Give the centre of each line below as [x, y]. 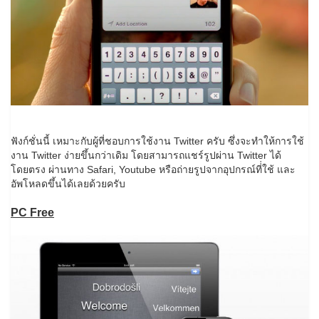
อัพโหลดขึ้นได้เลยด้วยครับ [68, 183]
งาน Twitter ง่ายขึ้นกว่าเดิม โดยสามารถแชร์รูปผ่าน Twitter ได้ [146, 155]
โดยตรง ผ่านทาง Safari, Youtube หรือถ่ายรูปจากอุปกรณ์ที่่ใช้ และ [153, 169]
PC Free [32, 212]
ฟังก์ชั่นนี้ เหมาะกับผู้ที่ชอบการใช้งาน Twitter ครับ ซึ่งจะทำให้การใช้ [157, 141]
